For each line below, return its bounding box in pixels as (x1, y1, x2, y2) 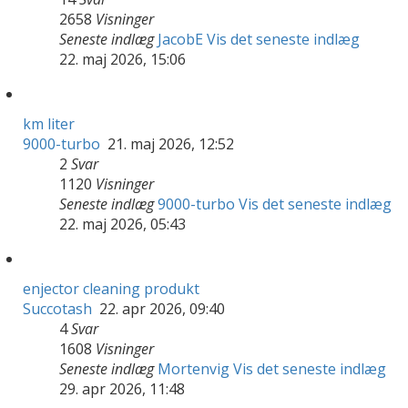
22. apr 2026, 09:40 (96, 298, 225, 319)
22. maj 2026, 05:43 (59, 213, 186, 234)
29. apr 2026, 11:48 (59, 378, 185, 399)
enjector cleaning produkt (23, 278, 199, 299)
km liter (23, 113, 75, 134)
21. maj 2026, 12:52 (104, 133, 234, 154)
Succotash (23, 298, 92, 319)
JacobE (158, 28, 203, 49)
